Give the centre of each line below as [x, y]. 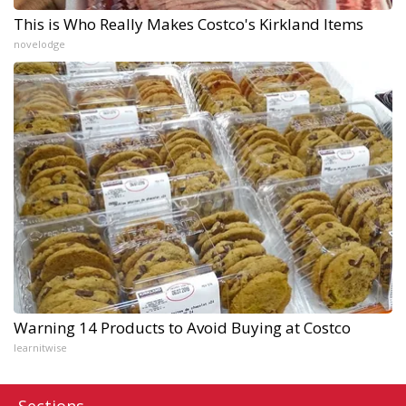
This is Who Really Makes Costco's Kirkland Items [188, 24]
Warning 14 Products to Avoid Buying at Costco [182, 328]
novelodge [39, 44]
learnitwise [40, 348]
